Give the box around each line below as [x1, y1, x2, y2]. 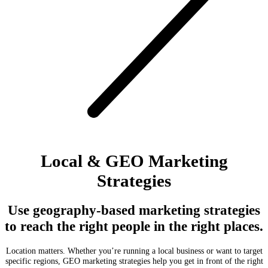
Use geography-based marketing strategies [8, 202, 260, 218]
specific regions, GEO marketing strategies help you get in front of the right [5, 256, 263, 266]
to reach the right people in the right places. [5, 218, 263, 234]
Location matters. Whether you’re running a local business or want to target [5, 246, 263, 256]
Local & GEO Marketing [40, 151, 228, 170]
